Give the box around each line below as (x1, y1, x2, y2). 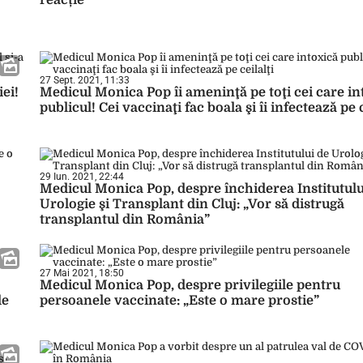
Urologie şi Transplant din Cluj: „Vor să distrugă (40, 197, 344, 211)
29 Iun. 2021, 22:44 (40, 171, 124, 182)
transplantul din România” (40, 212, 210, 227)
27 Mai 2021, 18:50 (40, 267, 124, 279)
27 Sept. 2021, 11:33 (40, 75, 130, 86)
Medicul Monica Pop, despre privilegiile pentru (40, 278, 340, 293)
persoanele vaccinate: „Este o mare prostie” (40, 293, 319, 308)
